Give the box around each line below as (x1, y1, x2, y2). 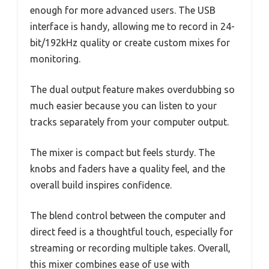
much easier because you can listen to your (30, 100, 217, 111)
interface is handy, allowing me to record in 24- (30, 20, 235, 32)
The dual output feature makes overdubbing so (30, 83, 235, 95)
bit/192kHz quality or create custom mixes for (30, 37, 230, 48)
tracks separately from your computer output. (30, 116, 229, 127)
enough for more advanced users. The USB (30, 4, 216, 16)
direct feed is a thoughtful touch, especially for (30, 226, 233, 237)
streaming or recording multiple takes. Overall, (30, 242, 231, 253)
